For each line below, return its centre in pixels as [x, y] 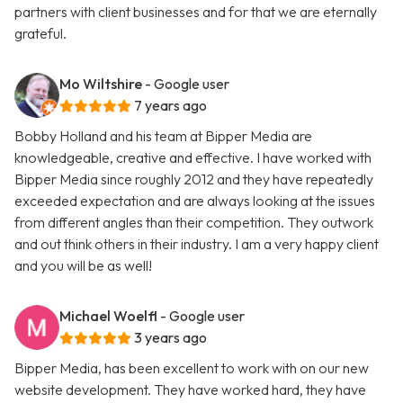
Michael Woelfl [108, 316]
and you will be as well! [83, 266]
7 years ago [170, 106]
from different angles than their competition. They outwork [194, 223]
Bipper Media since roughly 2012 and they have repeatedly [194, 179]
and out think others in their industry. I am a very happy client [197, 244]
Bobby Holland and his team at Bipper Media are [163, 136]
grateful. [40, 34]
